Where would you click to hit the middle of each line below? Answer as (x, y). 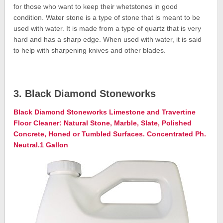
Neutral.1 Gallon (41, 145)
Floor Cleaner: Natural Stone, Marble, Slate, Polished (103, 123)
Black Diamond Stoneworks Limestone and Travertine (105, 112)
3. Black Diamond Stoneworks (85, 93)
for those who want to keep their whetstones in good (96, 6)
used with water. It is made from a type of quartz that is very (108, 28)
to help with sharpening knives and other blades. (90, 50)
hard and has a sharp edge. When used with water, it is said (108, 39)
